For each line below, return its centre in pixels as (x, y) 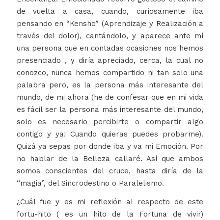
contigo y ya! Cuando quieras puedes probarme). (110, 134)
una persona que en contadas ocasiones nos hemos (110, 48)
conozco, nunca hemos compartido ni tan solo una (110, 73)
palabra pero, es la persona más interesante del (110, 85)
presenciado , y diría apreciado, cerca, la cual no (110, 61)
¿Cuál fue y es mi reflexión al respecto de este (110, 202)
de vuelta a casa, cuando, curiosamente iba (110, 12)
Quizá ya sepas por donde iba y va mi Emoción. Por (110, 147)
